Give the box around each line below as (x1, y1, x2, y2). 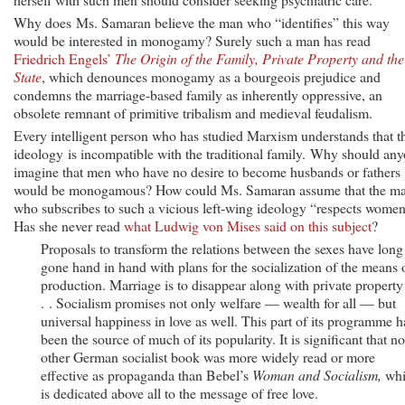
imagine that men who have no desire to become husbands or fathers (14, 161, 400, 181)
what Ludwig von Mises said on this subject (124, 215, 372, 235)
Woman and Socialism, (252, 364, 381, 384)
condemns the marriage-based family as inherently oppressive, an (14, 84, 382, 104)
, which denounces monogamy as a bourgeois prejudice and (42, 66, 381, 86)
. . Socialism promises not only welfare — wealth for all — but (41, 292, 396, 312)
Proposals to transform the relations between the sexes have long (41, 238, 403, 258)
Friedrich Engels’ (14, 48, 115, 68)
